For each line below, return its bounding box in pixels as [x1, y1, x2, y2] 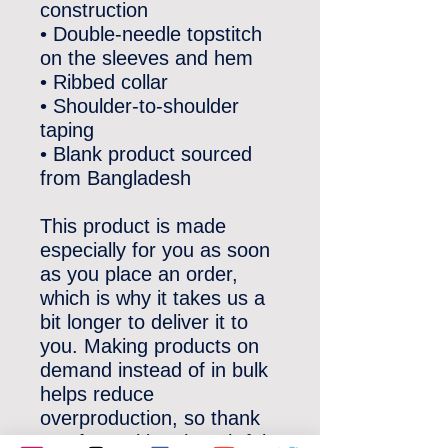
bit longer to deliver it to [40, 311, 248, 333]
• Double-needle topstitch [40, 23, 262, 45]
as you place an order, [40, 263, 238, 285]
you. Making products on [40, 335, 259, 357]
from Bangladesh [40, 167, 191, 189]
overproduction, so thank [40, 407, 260, 429]
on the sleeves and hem [40, 47, 253, 69]
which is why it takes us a [40, 287, 265, 309]
